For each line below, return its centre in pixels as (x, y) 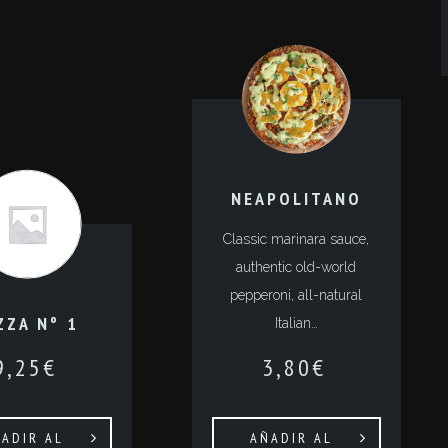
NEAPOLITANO (296, 198)
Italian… (296, 323)
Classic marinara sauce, (296, 239)
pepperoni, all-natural (296, 295)
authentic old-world (296, 267)
